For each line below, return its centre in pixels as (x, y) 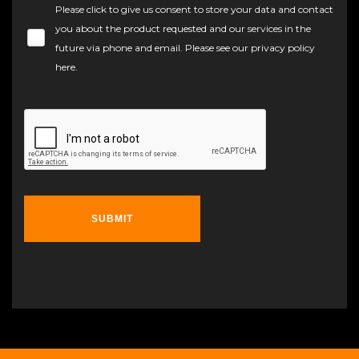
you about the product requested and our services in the (183, 28)
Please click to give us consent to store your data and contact (194, 9)
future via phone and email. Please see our (153, 48)
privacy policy (283, 48)
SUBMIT (112, 219)
